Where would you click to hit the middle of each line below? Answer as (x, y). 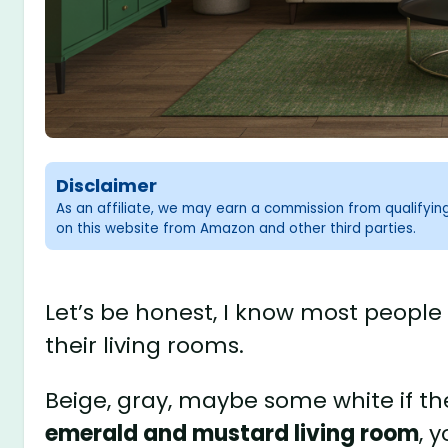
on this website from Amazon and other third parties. (236, 229)
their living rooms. (145, 345)
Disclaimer (107, 186)
